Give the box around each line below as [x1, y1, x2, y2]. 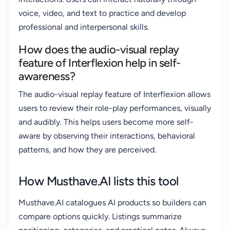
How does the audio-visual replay [18, 43, 179, 56]
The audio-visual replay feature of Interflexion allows [18, 89, 210, 99]
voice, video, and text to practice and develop [18, 8, 186, 18]
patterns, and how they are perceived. [18, 145, 156, 155]
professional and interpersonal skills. [18, 22, 149, 32]
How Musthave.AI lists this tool [18, 174, 179, 188]
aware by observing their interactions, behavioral [18, 131, 195, 141]
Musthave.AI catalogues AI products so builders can [18, 198, 206, 207]
